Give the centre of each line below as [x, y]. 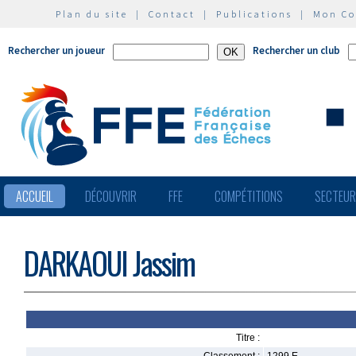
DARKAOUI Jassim [109, 263]
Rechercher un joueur [56, 50]
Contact [172, 14]
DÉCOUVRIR [111, 196]
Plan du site [92, 14]
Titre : [248, 338]
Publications [254, 14]
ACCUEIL [35, 196]
